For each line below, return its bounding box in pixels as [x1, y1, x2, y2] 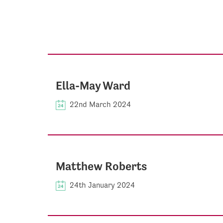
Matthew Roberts [56, 159, 147, 173]
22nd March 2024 [70, 99, 131, 109]
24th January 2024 [70, 180, 135, 190]
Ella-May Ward [56, 78, 130, 93]
